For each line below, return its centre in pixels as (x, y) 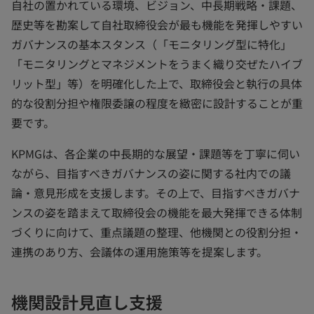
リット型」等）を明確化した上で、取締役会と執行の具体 (157, 83)
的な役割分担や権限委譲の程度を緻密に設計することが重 (157, 103)
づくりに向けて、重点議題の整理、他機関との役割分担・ (157, 232)
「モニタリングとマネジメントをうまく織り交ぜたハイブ (157, 64)
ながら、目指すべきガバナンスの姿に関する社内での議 (151, 173)
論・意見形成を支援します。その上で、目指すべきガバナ (156, 193)
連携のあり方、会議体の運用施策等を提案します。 (139, 252)
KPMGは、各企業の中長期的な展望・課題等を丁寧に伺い (156, 153)
